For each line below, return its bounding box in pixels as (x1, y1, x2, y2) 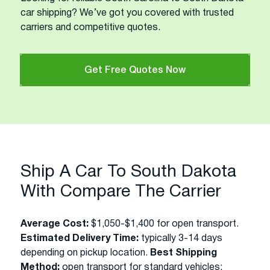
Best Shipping (150, 248, 217, 257)
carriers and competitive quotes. (20, 23, 160, 32)
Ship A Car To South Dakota (20, 164, 236, 180)
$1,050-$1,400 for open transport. (89, 219, 239, 228)
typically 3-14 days (139, 234, 222, 243)
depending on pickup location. (20, 248, 150, 257)
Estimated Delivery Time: (20, 234, 139, 243)
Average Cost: (20, 219, 89, 228)
